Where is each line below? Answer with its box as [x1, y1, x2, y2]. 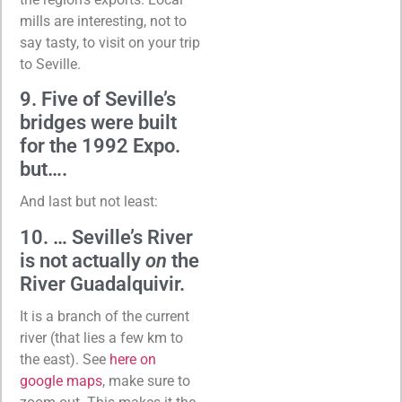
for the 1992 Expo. [20, 135, 180, 158]
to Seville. [20, 55, 81, 73]
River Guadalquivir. [20, 272, 185, 295]
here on [109, 350, 156, 368]
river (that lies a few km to [20, 328, 183, 346]
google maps [20, 371, 102, 389]
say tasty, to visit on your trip [20, 33, 200, 51]
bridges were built [20, 111, 177, 135]
